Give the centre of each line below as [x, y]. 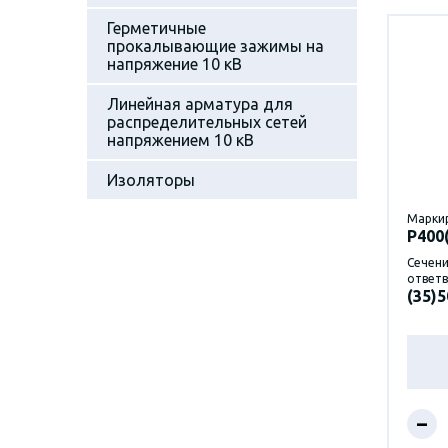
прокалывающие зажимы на [215, 45]
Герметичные [156, 27]
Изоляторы [151, 179]
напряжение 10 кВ [174, 63]
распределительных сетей [207, 121]
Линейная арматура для [200, 103]
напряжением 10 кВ [180, 139]
